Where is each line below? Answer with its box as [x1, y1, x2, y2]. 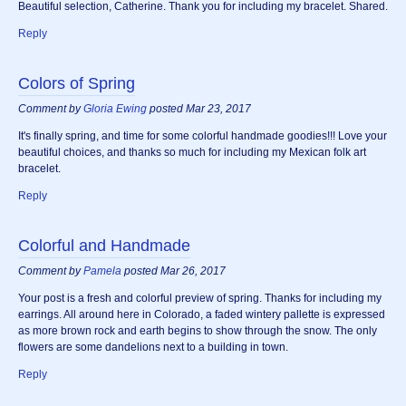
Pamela [83, 265, 121, 278]
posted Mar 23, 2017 [147, 102, 251, 116]
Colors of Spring [18, 74, 135, 93]
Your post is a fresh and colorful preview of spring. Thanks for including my [18, 292, 382, 305]
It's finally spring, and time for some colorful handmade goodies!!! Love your [18, 130, 387, 143]
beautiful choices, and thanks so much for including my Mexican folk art [18, 146, 366, 159]
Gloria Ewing [83, 102, 147, 116]
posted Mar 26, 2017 [121, 265, 226, 278]
